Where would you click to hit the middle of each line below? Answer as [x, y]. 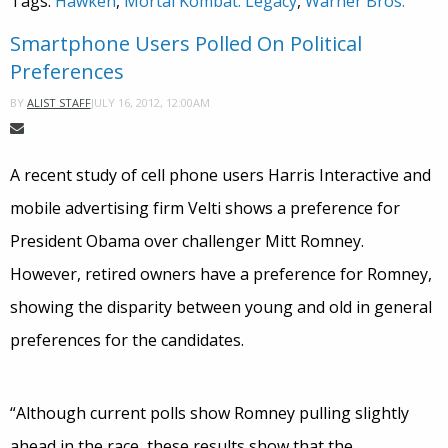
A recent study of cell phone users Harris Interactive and [220, 175]
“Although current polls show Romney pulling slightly [209, 413]
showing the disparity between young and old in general [221, 307]
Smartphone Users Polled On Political [186, 44]
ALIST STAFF [59, 103]
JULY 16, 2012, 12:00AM [150, 102]
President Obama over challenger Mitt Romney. [187, 241]
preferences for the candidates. [127, 340]
